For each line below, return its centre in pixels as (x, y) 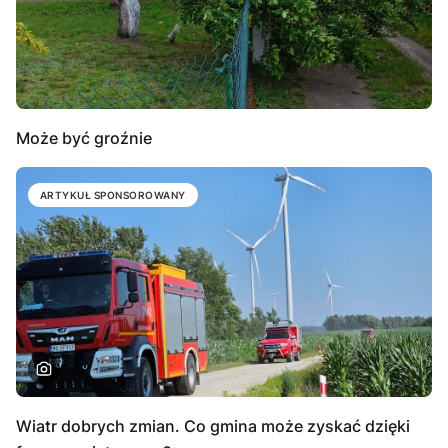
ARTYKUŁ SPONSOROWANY (113, 195)
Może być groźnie (84, 138)
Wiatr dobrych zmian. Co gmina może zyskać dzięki (213, 425)
